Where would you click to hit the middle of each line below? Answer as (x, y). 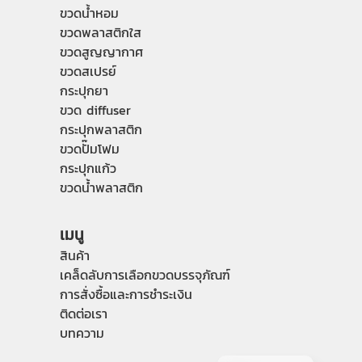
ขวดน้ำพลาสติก (101, 187)
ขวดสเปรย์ (88, 71)
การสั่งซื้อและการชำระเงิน (126, 294)
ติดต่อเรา (84, 314)
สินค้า (75, 255)
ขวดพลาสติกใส (101, 32)
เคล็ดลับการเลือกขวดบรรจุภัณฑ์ (145, 275)
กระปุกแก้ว (88, 168)
